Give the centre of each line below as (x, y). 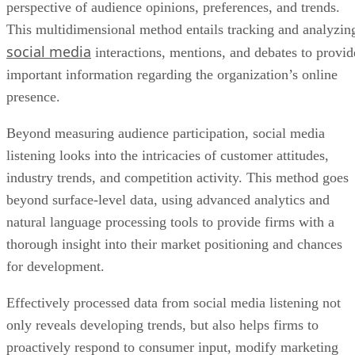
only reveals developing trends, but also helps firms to (162, 243)
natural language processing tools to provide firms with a (170, 140)
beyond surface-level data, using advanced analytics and (168, 118)
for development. (57, 184)
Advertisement (48, 324)
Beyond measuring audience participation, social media (166, 51)
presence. (35, 15)
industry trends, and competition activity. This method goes (177, 95)
